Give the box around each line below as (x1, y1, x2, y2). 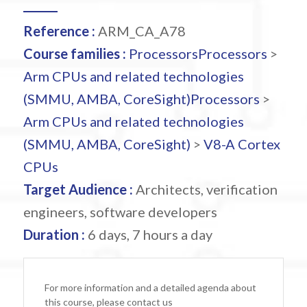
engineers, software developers (23, 203, 217, 220)
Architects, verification (132, 180, 278, 197)
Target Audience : (23, 180, 133, 197)
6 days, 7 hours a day (84, 225, 212, 243)
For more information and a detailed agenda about (44, 281, 256, 293)
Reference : (23, 22, 95, 39)
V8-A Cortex (203, 135, 280, 152)
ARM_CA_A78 (95, 22, 186, 39)
